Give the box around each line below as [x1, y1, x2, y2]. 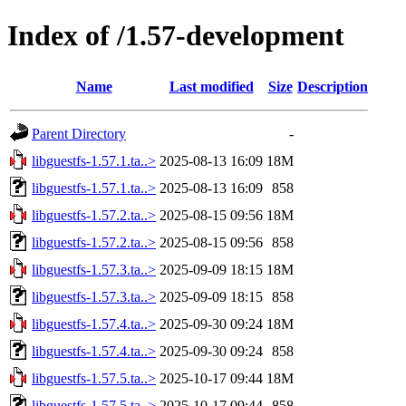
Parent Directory [32, 125, 126, 141]
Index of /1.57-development [7, 19, 344, 53]
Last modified [169, 78, 254, 94]
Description [297, 78, 368, 94]
